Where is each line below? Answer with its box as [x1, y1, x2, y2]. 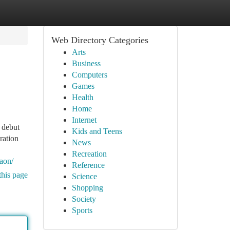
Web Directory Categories [51, 35, 148, 45]
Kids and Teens [71, 127, 122, 136]
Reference [71, 161, 105, 169]
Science [71, 172, 97, 181]
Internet [71, 116, 97, 124]
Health [71, 93, 93, 102]
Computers [71, 70, 107, 79]
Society [71, 195, 96, 203]
